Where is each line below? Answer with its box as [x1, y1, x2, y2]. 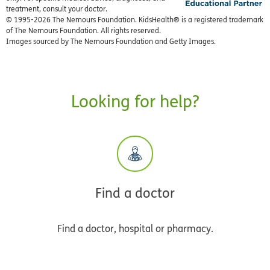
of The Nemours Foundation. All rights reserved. [6, 26, 161, 36]
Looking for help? [71, 90, 199, 113]
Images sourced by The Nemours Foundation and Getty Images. [6, 37, 216, 47]
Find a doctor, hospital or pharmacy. [57, 222, 213, 236]
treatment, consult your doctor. [6, 4, 107, 14]
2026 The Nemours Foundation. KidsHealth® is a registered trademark [34, 15, 263, 25]
